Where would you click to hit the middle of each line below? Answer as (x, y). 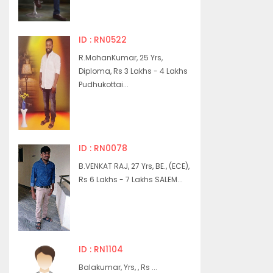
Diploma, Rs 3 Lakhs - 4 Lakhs (133, 71)
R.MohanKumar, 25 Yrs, (121, 58)
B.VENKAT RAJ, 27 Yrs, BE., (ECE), (134, 166)
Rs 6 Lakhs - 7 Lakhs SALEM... (131, 180)
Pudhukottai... (104, 85)
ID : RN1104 (101, 250)
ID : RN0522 (103, 40)
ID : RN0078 (103, 149)
